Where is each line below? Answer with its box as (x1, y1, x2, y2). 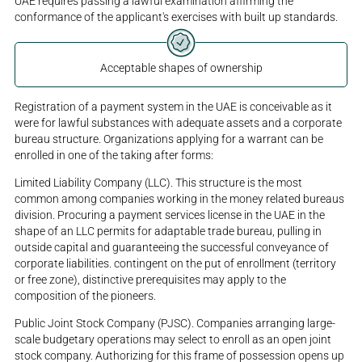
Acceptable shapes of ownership (99, 61, 263, 74)
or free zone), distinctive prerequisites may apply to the (15, 273, 287, 287)
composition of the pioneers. (15, 289, 157, 303)
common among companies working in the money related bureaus (15, 192, 345, 206)
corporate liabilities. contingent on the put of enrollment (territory (15, 257, 337, 271)
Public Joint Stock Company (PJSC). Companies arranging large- (15, 317, 336, 330)
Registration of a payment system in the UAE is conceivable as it (15, 100, 333, 114)
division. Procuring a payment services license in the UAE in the (15, 208, 326, 222)
